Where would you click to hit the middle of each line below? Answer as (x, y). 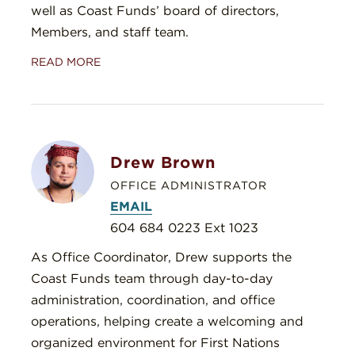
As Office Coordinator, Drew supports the (161, 258)
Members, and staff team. (110, 32)
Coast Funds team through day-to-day (152, 279)
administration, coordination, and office (153, 300)
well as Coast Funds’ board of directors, (155, 11)
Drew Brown (163, 163)
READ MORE (66, 62)
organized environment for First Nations (155, 343)
